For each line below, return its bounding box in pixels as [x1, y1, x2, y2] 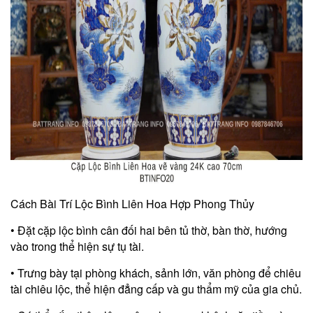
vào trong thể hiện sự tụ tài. [10, 238, 144, 254]
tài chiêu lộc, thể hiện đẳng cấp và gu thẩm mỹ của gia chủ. [10, 280, 302, 297]
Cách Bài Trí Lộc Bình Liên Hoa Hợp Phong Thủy [10, 195, 254, 212]
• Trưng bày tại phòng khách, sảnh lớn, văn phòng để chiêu [10, 264, 301, 281]
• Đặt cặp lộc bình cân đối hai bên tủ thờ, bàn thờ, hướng [10, 221, 287, 238]
